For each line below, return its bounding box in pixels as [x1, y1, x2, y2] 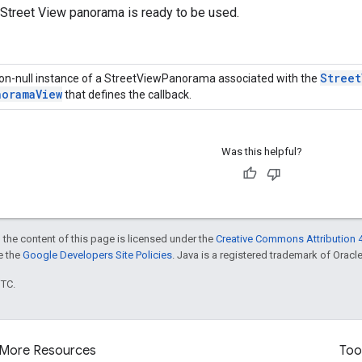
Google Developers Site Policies [23, 249, 172, 262]
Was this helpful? [221, 145, 302, 158]
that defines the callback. [62, 88, 192, 102]
